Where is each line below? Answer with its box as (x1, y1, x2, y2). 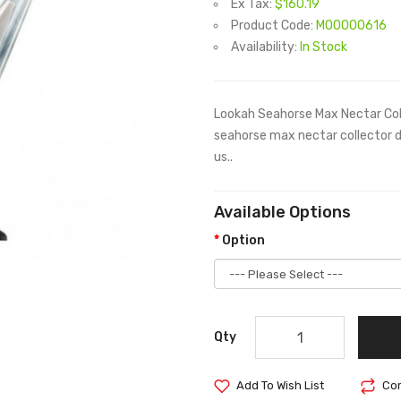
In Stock (300, 39, 347, 55)
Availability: (231, 39, 300, 55)
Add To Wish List (236, 379, 324, 392)
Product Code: (231, 18, 316, 33)
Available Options (214, 202, 351, 222)
